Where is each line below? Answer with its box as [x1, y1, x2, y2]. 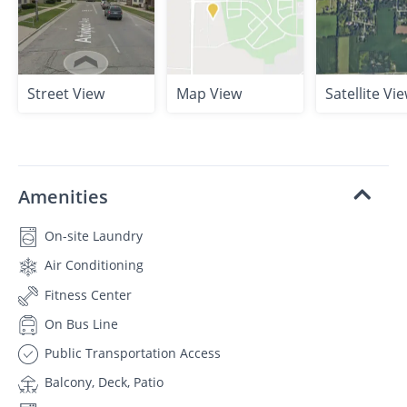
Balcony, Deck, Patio [41, 373, 164, 392]
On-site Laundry [41, 227, 143, 244]
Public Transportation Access [41, 344, 221, 362]
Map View [176, 84, 242, 104]
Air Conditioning [41, 256, 144, 274]
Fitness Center [41, 285, 132, 303]
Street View [27, 84, 104, 104]
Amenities [18, 184, 108, 209]
